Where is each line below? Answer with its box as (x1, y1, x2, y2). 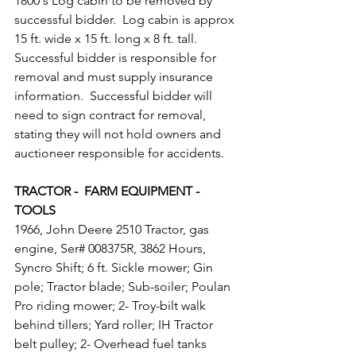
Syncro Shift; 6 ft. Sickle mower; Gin (14, 260, 216, 275)
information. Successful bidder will (14, 88, 215, 103)
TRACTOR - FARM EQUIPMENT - (14, 184, 203, 199)
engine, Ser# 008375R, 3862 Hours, (14, 241, 209, 256)
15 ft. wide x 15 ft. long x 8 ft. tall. (14, 31, 203, 46)
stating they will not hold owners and (14, 126, 224, 141)
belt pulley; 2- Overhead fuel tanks (14, 336, 210, 351)
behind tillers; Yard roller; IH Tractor (14, 317, 216, 332)
